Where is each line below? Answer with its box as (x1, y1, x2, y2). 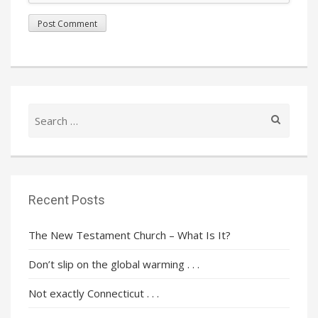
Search (28, 103, 60, 118)
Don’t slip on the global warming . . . (28, 256, 199, 271)
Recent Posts (28, 192, 105, 207)
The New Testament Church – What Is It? (28, 227, 231, 242)
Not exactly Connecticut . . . (28, 285, 159, 300)
